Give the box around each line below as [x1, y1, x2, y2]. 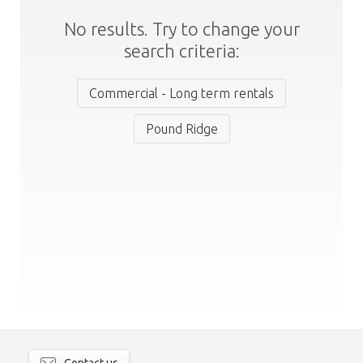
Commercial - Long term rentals [89, 86, 274, 100]
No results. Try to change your [63, 19, 300, 39]
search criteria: [123, 41, 240, 61]
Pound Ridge [145, 122, 218, 136]
